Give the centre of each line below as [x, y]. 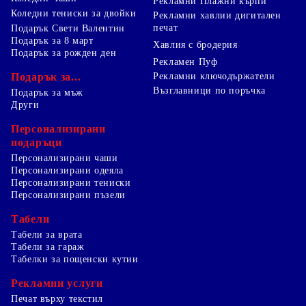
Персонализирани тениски [71, 182]
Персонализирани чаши [65, 158]
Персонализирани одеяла [67, 170]
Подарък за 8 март [52, 40]
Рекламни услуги [57, 283]
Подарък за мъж [47, 92]
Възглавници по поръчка [209, 90]
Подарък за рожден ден [64, 53]
